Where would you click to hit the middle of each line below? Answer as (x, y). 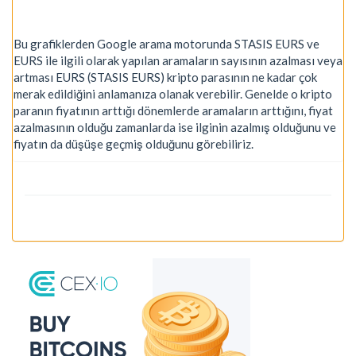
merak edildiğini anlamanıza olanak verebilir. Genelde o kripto (173, 93)
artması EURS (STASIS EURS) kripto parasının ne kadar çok (165, 77)
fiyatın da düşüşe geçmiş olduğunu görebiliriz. (133, 143)
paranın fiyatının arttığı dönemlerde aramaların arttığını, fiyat (173, 110)
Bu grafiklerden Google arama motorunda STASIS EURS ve (166, 43)
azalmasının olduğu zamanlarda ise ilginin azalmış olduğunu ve (175, 127)
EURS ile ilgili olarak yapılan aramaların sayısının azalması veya (178, 60)
